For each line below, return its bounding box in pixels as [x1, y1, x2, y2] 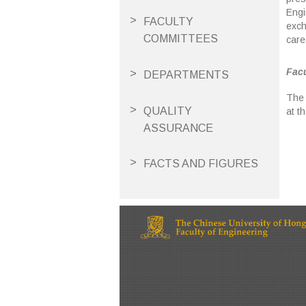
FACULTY [143, 16, 193, 28]
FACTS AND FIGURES [143, 158, 258, 170]
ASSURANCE [143, 122, 213, 134]
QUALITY [143, 105, 192, 117]
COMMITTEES [143, 33, 218, 45]
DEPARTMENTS [143, 68, 229, 81]
